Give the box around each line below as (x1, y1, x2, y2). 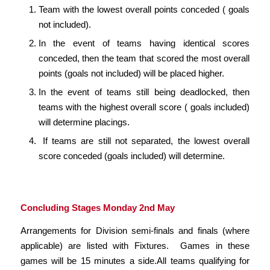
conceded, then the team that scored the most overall (38, 53, 250, 64)
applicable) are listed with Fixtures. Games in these (20, 240, 250, 251)
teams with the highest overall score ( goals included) (38, 102, 250, 113)
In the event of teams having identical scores (38, 38, 250, 49)
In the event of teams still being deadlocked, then (38, 87, 250, 98)
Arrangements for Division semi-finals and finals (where (20, 225, 250, 236)
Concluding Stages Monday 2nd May (20, 202, 175, 213)
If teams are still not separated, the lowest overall (38, 136, 250, 146)
